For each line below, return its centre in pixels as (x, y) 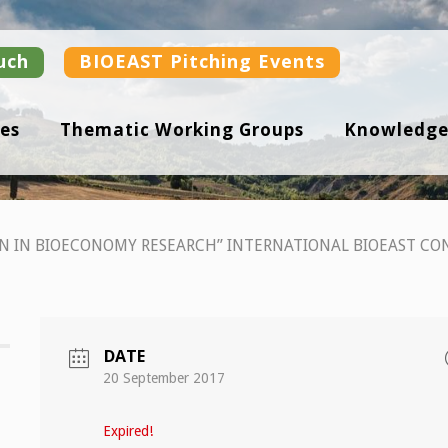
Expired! (127, 431)
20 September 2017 (163, 378)
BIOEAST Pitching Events (201, 60)
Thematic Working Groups (181, 129)
